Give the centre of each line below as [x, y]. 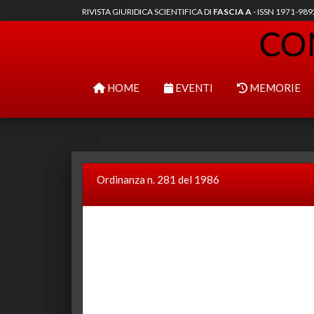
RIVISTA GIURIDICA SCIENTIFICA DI [148, 12]
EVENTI [193, 88]
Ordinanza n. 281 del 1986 [158, 179]
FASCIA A [232, 12]
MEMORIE [274, 88]
